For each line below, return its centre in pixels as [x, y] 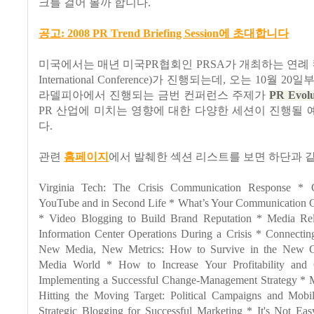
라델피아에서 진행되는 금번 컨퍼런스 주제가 [154, 96]
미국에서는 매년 [81, 65]
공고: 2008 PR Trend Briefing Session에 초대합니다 [164, 34]
